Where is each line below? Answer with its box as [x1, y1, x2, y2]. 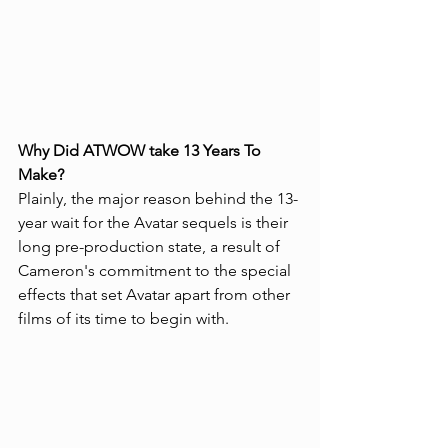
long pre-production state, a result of [18, 237, 284, 256]
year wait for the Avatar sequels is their [18, 213, 292, 232]
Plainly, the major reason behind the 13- [18, 189, 298, 208]
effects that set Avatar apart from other [18, 285, 294, 304]
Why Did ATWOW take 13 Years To [18, 141, 265, 160]
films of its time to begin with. [18, 309, 229, 328]
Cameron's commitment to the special [18, 261, 295, 280]
